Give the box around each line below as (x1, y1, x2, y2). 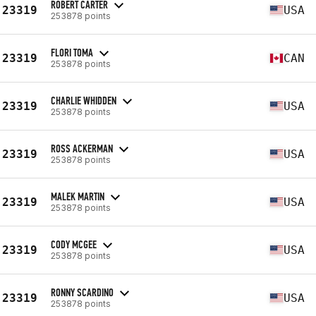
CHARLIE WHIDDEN (51, 93, 116, 107)
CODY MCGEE (51, 237, 97, 251)
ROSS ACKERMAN (51, 141, 113, 155)
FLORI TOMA (51, 45, 93, 59)
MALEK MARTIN (51, 189, 104, 203)
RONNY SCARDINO (51, 285, 114, 299)
